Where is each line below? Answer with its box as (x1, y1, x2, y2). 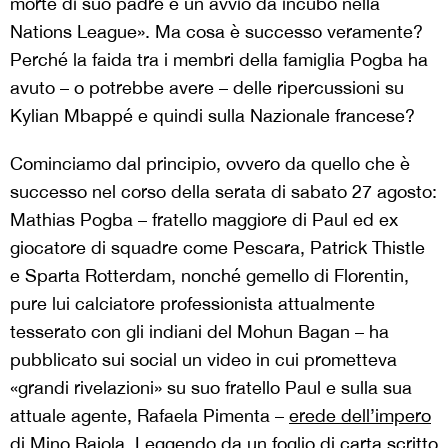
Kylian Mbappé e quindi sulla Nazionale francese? (10, 105, 415, 127)
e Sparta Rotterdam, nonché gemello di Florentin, (10, 265, 409, 287)
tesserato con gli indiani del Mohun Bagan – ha (10, 321, 389, 343)
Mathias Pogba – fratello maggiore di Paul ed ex (10, 209, 398, 231)
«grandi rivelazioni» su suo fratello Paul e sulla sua (10, 377, 412, 399)
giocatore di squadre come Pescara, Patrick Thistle (10, 237, 425, 259)
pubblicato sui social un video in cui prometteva (10, 349, 397, 371)
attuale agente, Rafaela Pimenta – (10, 405, 289, 427)
